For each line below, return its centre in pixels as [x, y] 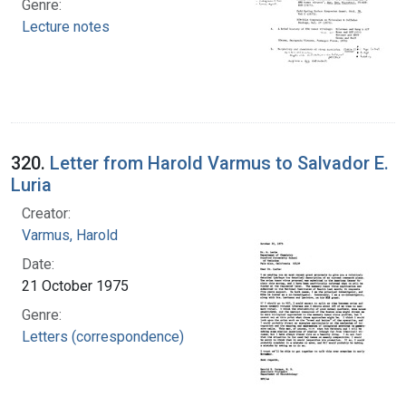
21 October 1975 [75, 285]
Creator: [46, 213]
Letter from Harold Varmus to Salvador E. [219, 163]
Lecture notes [66, 26]
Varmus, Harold [70, 235]
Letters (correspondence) [103, 336]
